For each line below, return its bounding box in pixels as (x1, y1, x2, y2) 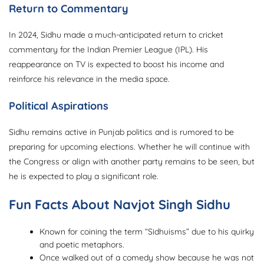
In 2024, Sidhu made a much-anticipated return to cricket (9, 29, 223, 41)
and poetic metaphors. (39, 239, 125, 250)
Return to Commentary (9, 2, 128, 16)
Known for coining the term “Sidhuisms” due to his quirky (39, 226, 255, 237)
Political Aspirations (9, 99, 108, 113)
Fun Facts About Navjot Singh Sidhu (9, 196, 230, 213)
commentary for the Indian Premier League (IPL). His (9, 44, 208, 55)
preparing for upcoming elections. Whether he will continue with (9, 141, 250, 153)
